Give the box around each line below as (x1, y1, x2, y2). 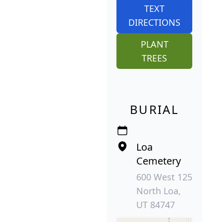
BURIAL (129, 101, 179, 117)
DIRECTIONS (128, 16, 180, 28)
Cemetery (136, 154, 181, 167)
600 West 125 (136, 170, 192, 183)
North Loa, (136, 184, 181, 197)
